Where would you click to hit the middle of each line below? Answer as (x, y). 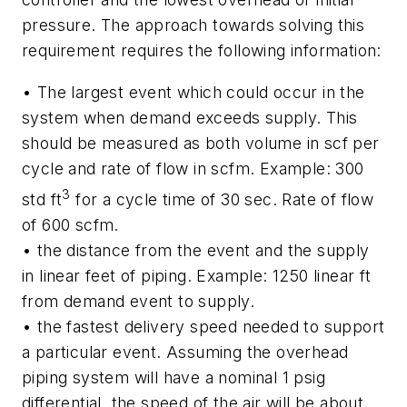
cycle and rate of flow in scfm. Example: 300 (193, 168)
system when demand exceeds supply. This (190, 117)
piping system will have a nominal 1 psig (174, 377)
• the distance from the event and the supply (196, 250)
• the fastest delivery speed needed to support (203, 326)
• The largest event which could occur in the (194, 92)
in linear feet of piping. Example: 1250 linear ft (197, 275)
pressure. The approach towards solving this (194, 25)
